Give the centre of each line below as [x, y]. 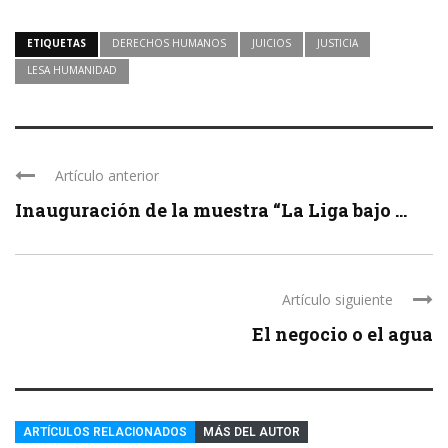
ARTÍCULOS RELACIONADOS [105, 431]
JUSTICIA [337, 42]
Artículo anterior [107, 175]
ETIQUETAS [56, 42]
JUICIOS [271, 42]
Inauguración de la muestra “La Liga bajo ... [211, 209]
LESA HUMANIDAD [72, 69]
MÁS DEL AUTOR [251, 431]
